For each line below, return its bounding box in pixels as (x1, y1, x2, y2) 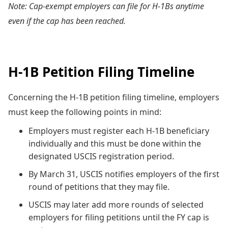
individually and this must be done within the (28, 137, 201, 149)
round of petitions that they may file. (28, 181, 174, 192)
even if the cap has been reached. (8, 15, 126, 26)
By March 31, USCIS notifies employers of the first (28, 168, 219, 180)
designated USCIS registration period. (28, 150, 174, 162)
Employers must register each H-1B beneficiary (28, 125, 209, 136)
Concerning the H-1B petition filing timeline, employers (8, 91, 219, 103)
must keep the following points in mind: (8, 106, 161, 118)
